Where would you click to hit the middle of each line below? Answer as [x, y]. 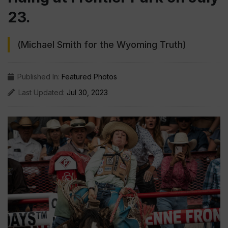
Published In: [39, 77]
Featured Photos [89, 77]
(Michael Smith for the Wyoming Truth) [102, 45]
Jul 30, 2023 [87, 92]
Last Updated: [42, 92]
